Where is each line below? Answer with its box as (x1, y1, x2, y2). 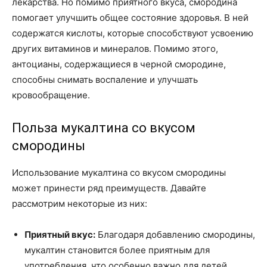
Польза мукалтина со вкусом (12, 120, 195, 136)
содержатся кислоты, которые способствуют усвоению (12, 27, 253, 39)
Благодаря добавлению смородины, (95, 229, 255, 241)
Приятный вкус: (24, 229, 95, 241)
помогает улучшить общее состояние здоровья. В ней (12, 12, 249, 24)
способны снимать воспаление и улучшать (12, 74, 198, 86)
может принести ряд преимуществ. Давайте (12, 182, 206, 194)
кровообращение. (12, 89, 90, 101)
